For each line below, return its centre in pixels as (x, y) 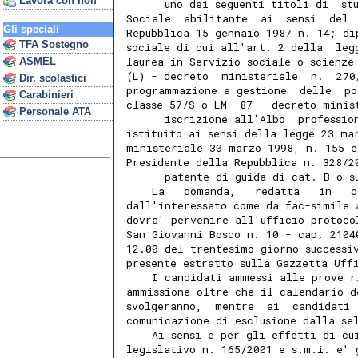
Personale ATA (54, 111)
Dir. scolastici (51, 78)
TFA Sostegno (52, 44)
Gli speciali (31, 29)
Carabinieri (45, 95)
